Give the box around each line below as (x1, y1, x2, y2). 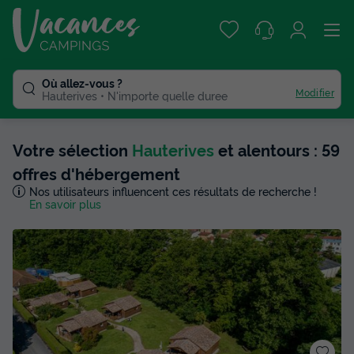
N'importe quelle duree (107, 88, 228, 103)
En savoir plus (28, 196, 101, 211)
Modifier (296, 85, 334, 99)
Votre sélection (13, 138, 132, 160)
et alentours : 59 (214, 138, 340, 160)
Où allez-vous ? (42, 75, 122, 90)
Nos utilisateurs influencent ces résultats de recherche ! (28, 183, 317, 198)
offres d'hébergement (13, 162, 180, 184)
